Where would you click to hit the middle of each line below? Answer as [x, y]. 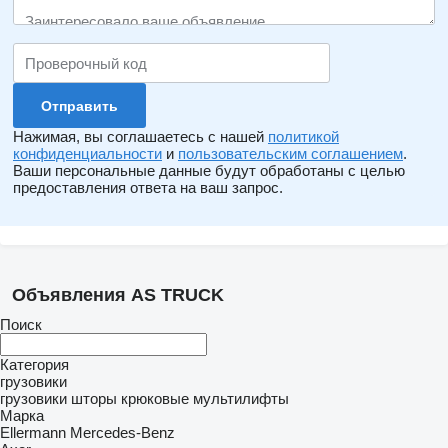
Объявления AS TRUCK [118, 295]
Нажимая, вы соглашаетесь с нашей [140, 136]
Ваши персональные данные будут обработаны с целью [209, 170]
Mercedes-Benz [122, 432]
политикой [303, 136]
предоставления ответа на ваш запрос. [148, 187]
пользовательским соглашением [290, 153]
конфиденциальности [87, 153]
